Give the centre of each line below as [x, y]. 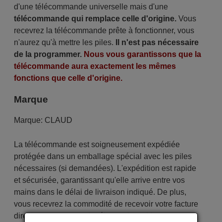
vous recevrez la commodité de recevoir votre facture [106, 204]
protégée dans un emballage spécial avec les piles [103, 157]
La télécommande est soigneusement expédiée [97, 145]
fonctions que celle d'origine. [68, 78]
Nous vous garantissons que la [142, 54]
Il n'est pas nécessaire [157, 42]
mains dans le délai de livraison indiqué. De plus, [100, 192]
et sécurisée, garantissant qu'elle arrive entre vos [99, 180]
